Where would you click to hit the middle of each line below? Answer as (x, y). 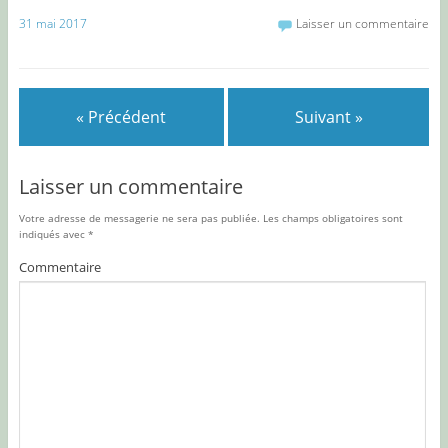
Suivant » (328, 117)
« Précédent (121, 117)
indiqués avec (53, 233)
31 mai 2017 (52, 24)
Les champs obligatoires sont (331, 217)
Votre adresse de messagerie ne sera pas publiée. (139, 217)
